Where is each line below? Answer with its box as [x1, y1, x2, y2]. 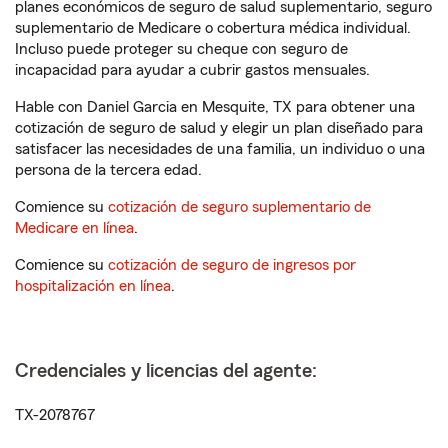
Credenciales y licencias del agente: [15, 361, 317, 381]
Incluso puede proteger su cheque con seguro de [15, 41, 348, 57]
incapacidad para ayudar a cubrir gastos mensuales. [15, 62, 370, 78]
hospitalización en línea [15, 278, 171, 294]
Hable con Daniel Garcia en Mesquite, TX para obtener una [15, 99, 415, 115]
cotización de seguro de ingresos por [108, 257, 356, 273]
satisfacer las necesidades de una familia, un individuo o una [15, 141, 425, 157]
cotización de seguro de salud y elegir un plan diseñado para [15, 120, 423, 136]
